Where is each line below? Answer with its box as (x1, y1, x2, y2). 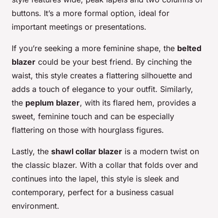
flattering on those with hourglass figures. (12, 125, 164, 135)
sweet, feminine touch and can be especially (12, 111, 174, 122)
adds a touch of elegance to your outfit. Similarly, (12, 84, 193, 94)
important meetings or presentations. (12, 22, 146, 32)
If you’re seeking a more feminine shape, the (12, 43, 177, 54)
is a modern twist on (122, 146, 199, 157)
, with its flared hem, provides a (80, 98, 196, 108)
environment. (12, 201, 59, 211)
